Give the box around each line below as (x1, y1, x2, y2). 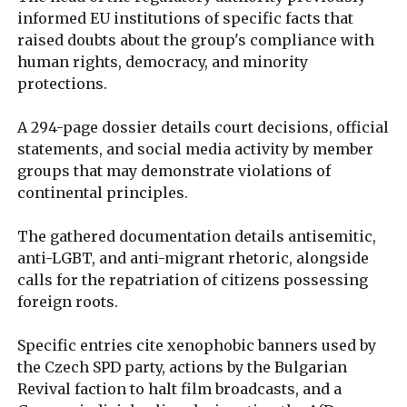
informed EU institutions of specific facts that (17, 8, 354, 27)
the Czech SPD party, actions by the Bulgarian (17, 357, 348, 376)
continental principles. (17, 183, 189, 202)
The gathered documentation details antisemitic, (17, 226, 377, 245)
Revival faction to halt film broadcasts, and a (17, 379, 342, 398)
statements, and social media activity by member (17, 139, 374, 158)
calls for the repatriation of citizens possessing (17, 270, 369, 289)
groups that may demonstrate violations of (17, 161, 332, 180)
